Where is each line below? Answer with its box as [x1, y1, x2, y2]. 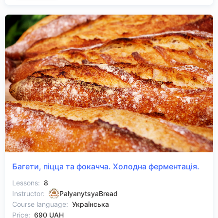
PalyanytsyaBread [59, 189, 118, 198]
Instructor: [12, 189, 45, 198]
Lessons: [12, 179, 40, 187]
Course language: [12, 200, 68, 209]
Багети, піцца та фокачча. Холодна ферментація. [12, 162, 200, 172]
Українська [72, 200, 109, 209]
